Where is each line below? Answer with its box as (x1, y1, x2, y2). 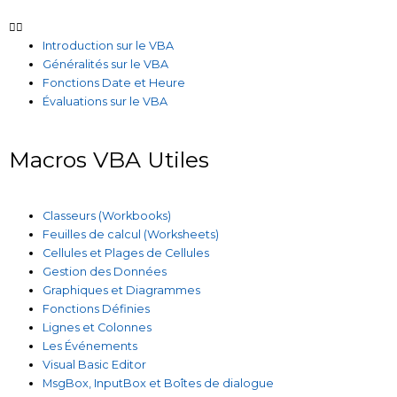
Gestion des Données (43, 265, 167, 279)
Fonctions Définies (43, 302, 151, 316)
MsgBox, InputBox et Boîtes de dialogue (43, 377, 275, 391)
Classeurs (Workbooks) (43, 209, 172, 223)
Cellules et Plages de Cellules (43, 246, 210, 261)
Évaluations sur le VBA (43, 94, 168, 108)
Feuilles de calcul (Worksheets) (43, 228, 220, 242)
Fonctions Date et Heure (43, 75, 186, 90)
